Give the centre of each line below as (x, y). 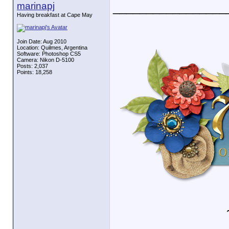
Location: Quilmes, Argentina (52, 48)
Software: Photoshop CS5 (49, 54)
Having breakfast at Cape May (55, 15)
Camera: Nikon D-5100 (45, 60)
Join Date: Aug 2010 (42, 41)
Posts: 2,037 (32, 66)
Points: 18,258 (35, 72)
